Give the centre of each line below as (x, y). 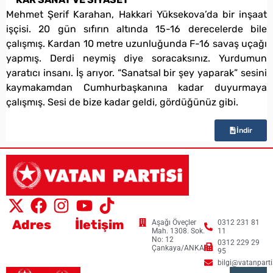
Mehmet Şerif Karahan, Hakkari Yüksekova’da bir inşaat (136, 15)
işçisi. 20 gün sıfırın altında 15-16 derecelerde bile (136, 29)
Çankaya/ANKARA (183, 248)
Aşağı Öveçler (174, 222)
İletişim (100, 224)
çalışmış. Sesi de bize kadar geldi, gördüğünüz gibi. (122, 102)
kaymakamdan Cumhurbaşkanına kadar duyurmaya (136, 88)
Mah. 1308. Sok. (179, 231)
